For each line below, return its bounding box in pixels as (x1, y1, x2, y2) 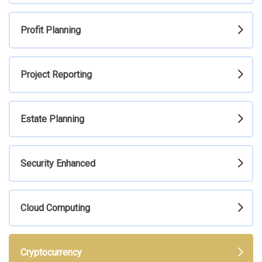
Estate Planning (20, 113, 84, 125)
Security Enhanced (20, 157, 95, 169)
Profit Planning (20, 24, 81, 36)
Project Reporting (20, 68, 92, 80)
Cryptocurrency (20, 246, 82, 258)
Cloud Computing (20, 202, 90, 213)
